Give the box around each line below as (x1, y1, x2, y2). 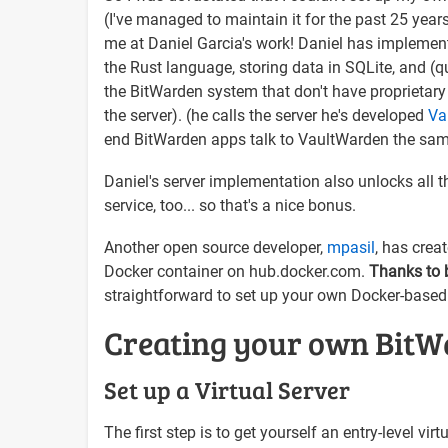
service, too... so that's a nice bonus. (104, 195, 356, 215)
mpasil (327, 237, 375, 257)
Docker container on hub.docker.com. (104, 261, 369, 281)
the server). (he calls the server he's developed (104, 105, 428, 125)
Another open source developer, (104, 237, 327, 257)
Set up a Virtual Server (104, 372, 350, 406)
